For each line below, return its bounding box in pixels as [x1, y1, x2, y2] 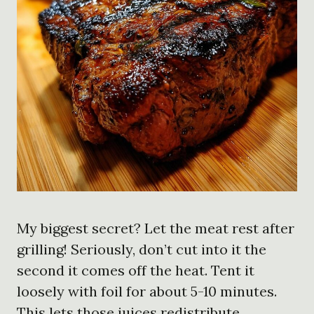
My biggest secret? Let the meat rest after [17, 219, 294, 237]
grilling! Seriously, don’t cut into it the [17, 240, 266, 258]
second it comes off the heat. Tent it [17, 261, 254, 279]
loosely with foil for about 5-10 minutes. [17, 282, 277, 300]
